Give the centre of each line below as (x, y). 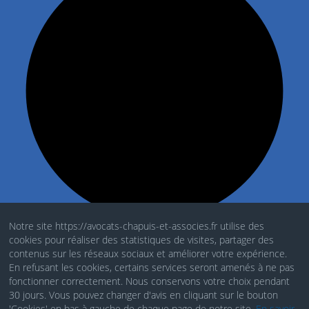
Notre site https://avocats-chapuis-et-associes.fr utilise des (137, 226)
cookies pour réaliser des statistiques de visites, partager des (142, 240)
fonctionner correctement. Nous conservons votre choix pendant (150, 281)
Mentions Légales (61, 247)
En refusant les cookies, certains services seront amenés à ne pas (152, 267)
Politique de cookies (67, 275)
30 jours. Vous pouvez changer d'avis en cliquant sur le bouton (144, 295)
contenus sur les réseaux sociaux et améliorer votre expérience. (148, 253)
